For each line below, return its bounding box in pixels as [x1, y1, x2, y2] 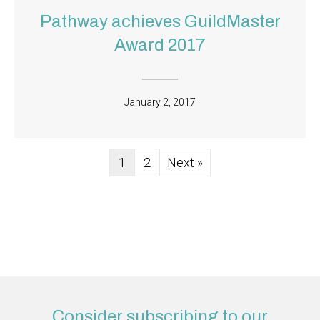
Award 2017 [114, 36, 206, 55]
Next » [167, 155, 203, 171]
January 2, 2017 [124, 96, 196, 109]
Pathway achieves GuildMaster [39, 12, 281, 31]
